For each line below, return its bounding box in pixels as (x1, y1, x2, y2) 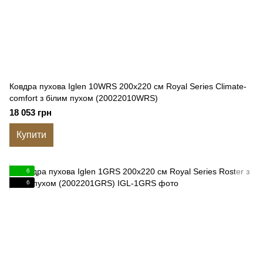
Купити (16, 130, 46, 140)
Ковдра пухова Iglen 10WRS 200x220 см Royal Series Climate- (9, 82, 247, 91)
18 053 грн (9, 107, 52, 117)
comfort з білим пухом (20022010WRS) (9, 93, 158, 103)
